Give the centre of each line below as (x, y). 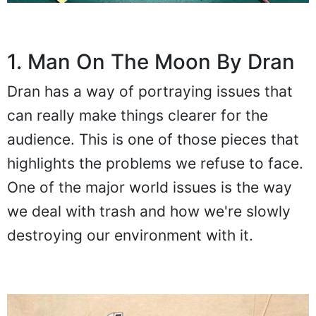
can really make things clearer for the (138, 115)
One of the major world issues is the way (150, 187)
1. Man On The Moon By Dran (151, 61)
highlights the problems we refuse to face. (155, 163)
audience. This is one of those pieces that (153, 139)
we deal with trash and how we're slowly (149, 211)
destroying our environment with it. (130, 235)
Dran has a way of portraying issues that (150, 91)
